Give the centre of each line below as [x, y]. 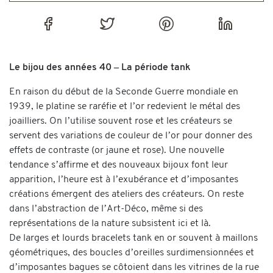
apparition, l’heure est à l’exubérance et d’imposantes [124, 179]
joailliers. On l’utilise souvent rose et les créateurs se [121, 121]
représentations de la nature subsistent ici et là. [110, 223]
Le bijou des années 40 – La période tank [100, 67]
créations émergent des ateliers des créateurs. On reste [126, 194]
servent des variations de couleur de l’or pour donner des [131, 136]
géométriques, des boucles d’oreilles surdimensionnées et [132, 253]
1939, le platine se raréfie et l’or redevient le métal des [125, 106]
